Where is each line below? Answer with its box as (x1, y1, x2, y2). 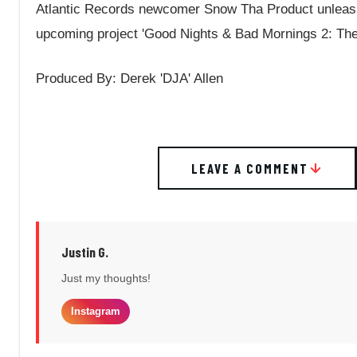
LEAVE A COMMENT (191, 159, 309, 176)
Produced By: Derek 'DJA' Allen (36, 71, 223, 86)
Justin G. (61, 243, 108, 260)
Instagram (71, 304, 120, 317)
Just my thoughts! (61, 271, 151, 284)
